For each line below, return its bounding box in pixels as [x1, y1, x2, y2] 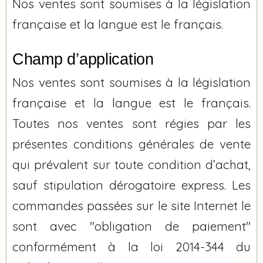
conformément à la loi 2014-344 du [12, 238, 251, 254]
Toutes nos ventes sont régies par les [12, 115, 251, 131]
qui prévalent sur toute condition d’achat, [12, 156, 251, 172]
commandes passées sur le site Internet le [12, 197, 251, 213]
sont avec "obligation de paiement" [12, 218, 251, 234]
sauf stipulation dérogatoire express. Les [12, 177, 251, 193]
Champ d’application [12, 50, 154, 68]
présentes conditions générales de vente [12, 136, 251, 151]
